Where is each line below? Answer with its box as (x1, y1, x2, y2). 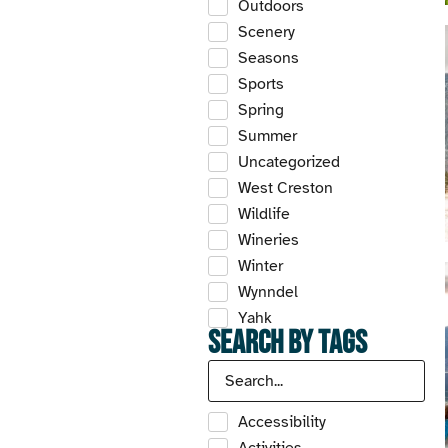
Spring (238, 100, 284, 121)
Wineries (238, 230, 299, 251)
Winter (238, 256, 283, 277)
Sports (238, 74, 284, 95)
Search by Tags (208, 324, 367, 364)
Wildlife (238, 204, 290, 225)
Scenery (238, 22, 295, 43)
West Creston (238, 178, 333, 199)
